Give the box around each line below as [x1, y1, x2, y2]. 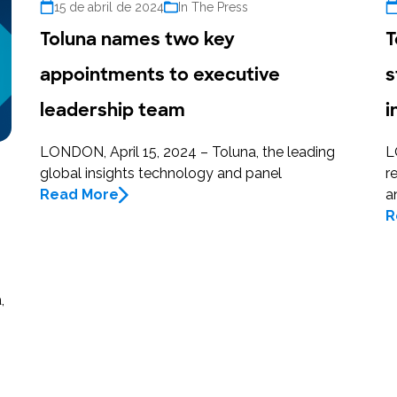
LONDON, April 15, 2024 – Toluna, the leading [40, 143, 336, 160]
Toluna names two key [40, 27, 236, 51]
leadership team [40, 97, 186, 121]
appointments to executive [40, 62, 281, 86]
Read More [40, 185, 120, 203]
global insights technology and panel [40, 164, 283, 182]
